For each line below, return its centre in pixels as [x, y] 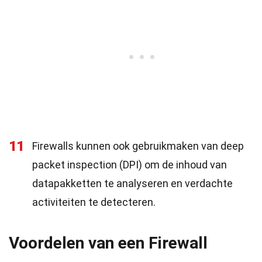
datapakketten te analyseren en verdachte [132, 183]
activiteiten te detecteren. [94, 202]
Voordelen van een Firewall [108, 243]
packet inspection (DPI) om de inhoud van [130, 165]
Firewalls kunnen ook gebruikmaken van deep [138, 146]
